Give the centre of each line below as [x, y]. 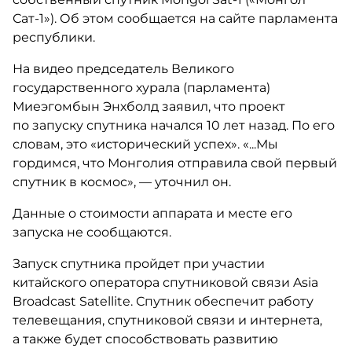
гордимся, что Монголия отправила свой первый [174, 163]
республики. [53, 37]
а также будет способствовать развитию [145, 339]
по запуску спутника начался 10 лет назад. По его [173, 125]
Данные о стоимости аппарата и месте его [152, 213]
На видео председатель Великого [123, 69]
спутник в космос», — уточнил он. [121, 182]
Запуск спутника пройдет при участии [138, 264]
